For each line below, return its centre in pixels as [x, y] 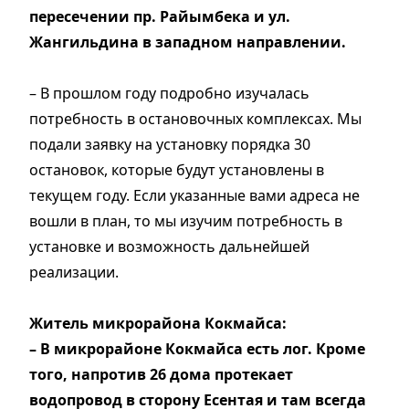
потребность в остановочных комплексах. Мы [195, 118]
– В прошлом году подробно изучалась [169, 93]
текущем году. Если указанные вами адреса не [194, 195]
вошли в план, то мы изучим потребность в [186, 220]
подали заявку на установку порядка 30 [170, 144]
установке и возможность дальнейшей [169, 246]
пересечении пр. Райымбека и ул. [160, 16]
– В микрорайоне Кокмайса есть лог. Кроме [197, 348]
